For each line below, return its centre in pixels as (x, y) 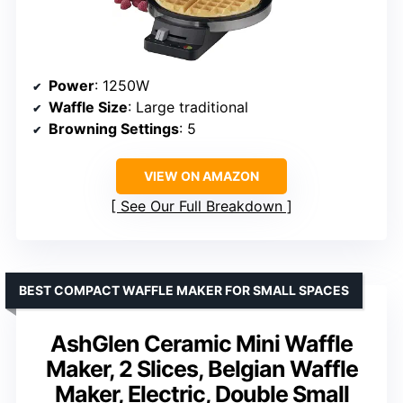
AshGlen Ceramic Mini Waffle (201, 343)
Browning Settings (114, 128)
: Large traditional (188, 107)
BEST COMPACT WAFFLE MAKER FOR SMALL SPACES (184, 290)
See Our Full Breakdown (201, 206)
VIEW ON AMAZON (201, 175)
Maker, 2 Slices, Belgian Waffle (201, 368)
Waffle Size (88, 107)
